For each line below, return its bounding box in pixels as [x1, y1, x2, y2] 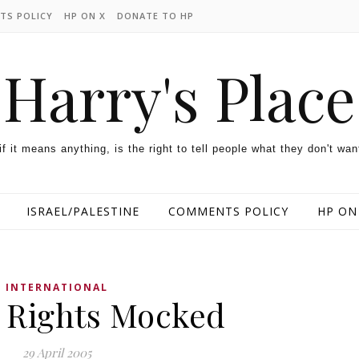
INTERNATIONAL [5, 280, 108, 294]
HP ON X [64, 10, 106, 22]
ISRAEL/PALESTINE [26, 204, 139, 219]
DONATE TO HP [117, 10, 194, 22]
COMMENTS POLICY [167, 204, 288, 219]
